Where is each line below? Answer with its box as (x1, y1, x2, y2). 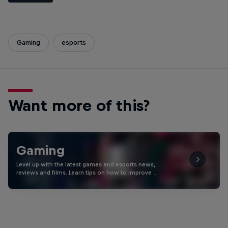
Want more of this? (8, 96, 150, 114)
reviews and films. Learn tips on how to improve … (16, 169, 158, 176)
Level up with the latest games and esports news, (16, 161, 155, 167)
